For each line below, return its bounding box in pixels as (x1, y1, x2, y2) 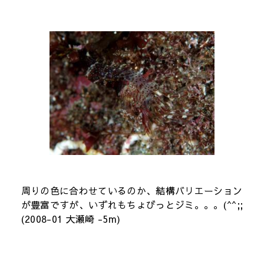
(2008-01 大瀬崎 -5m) (21, 212, 121, 226)
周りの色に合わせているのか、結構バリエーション (21, 184, 243, 197)
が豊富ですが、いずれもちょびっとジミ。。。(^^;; (21, 198, 243, 212)
